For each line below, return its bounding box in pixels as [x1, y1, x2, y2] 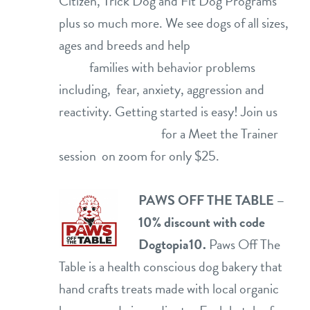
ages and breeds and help [59, 35, 298, 55]
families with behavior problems [59, 57, 255, 77]
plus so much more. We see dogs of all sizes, [59, 12, 289, 33]
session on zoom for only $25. [59, 145, 219, 166]
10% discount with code [138, 212, 265, 232]
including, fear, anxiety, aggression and [59, 79, 264, 100]
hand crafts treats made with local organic [59, 278, 279, 299]
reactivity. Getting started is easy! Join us [59, 101, 297, 122]
